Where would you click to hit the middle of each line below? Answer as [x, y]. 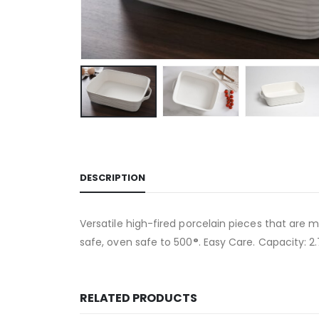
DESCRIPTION [113, 177]
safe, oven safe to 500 [136, 242]
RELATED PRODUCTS [138, 298]
